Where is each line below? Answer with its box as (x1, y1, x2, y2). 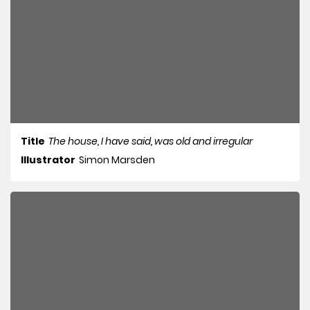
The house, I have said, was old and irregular (48, 134, 253, 149)
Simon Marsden (79, 153, 155, 167)
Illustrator (21, 153, 75, 167)
